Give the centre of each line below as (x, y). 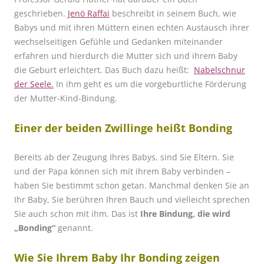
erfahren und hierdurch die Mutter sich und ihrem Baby (126, 56)
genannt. (75, 228)
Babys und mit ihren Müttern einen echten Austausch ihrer (132, 28)
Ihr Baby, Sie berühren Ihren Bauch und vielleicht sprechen (132, 200)
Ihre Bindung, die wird (185, 214)
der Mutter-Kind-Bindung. (68, 98)
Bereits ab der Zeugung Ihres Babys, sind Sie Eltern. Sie (124, 157)
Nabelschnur (220, 70)
